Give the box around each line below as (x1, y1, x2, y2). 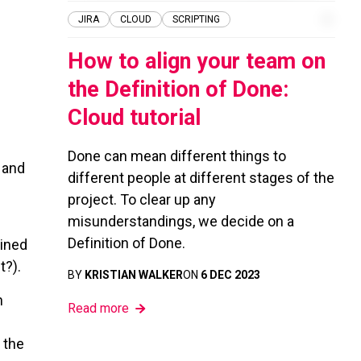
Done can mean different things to (68, 147, 286, 164)
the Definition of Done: (68, 77, 288, 102)
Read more (68, 301, 129, 316)
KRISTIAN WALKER (85, 268, 183, 281)
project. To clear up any (68, 191, 216, 208)
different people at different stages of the (68, 169, 334, 186)
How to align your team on (68, 48, 326, 74)
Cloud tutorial (68, 105, 201, 131)
